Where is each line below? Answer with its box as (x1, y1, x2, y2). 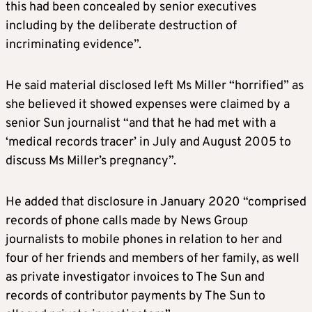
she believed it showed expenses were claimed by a (6, 97, 290, 114)
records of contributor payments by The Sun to (6, 288, 265, 305)
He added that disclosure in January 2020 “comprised (6, 194, 306, 211)
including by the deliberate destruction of (6, 18, 237, 35)
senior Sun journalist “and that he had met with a (6, 116, 276, 132)
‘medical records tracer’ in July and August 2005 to (6, 134, 291, 151)
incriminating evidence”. (6, 37, 141, 54)
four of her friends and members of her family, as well (6, 251, 299, 267)
